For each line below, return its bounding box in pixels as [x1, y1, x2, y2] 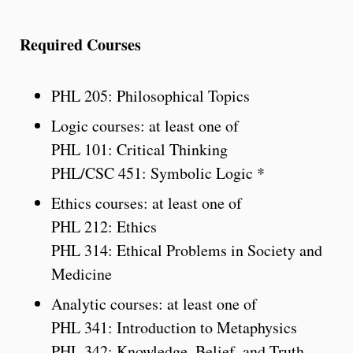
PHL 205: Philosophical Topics [51, 84, 250, 106]
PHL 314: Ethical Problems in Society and [51, 239, 322, 261]
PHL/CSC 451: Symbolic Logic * [51, 162, 265, 184]
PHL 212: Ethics [51, 215, 162, 237]
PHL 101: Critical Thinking [51, 138, 228, 160]
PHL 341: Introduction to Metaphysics [51, 316, 297, 338]
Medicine [51, 262, 112, 284]
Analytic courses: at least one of [51, 292, 257, 314]
